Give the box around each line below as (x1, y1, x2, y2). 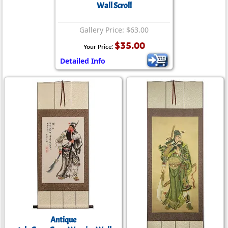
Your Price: (83, 43, 115, 50)
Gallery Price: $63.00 (79, 25, 149, 35)
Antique (50, 215, 76, 225)
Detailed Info (60, 56, 105, 66)
